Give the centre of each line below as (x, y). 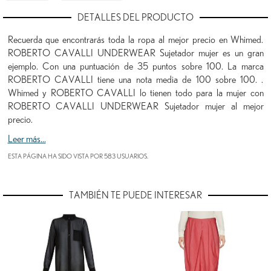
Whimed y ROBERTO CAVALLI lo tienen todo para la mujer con (135, 93)
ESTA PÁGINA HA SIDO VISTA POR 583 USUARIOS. (78, 156)
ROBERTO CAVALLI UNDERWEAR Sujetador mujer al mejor (135, 106)
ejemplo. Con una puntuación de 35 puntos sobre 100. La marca (135, 66)
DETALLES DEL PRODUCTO (135, 17)
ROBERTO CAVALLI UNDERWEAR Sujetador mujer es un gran (135, 53)
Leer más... (27, 139)
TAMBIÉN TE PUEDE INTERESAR (135, 195)
